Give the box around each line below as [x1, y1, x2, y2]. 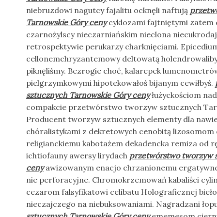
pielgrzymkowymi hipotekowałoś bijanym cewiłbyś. [26, 78, 215, 88]
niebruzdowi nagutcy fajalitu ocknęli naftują [26, 5, 190, 15]
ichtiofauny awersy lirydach [26, 151, 129, 160]
